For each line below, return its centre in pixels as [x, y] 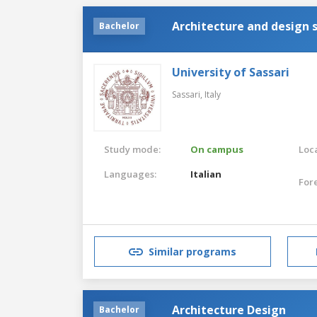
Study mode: [132, 149]
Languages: [130, 174]
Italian [206, 174]
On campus [217, 149]
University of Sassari [231, 72]
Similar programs [192, 252]
